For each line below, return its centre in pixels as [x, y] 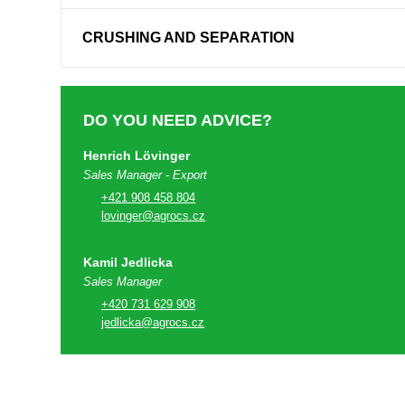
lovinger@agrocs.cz [154, 216]
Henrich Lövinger [137, 155]
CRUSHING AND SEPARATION [189, 38]
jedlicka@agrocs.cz [153, 322]
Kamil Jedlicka [128, 262]
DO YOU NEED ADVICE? [178, 120]
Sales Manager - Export [146, 175]
